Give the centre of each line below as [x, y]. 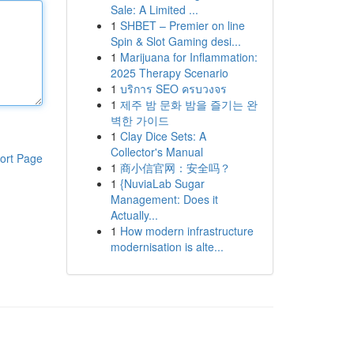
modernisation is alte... [167, 247]
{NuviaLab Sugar [162, 183]
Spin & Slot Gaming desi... [175, 41]
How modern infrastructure [186, 231]
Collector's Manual [156, 152]
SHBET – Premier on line [182, 25]
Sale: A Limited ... [154, 9]
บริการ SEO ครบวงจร [173, 88]
